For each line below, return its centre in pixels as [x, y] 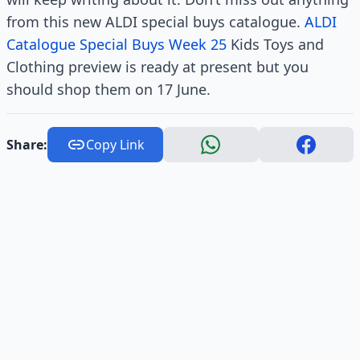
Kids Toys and [275, 44]
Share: [27, 145]
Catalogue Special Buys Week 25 [117, 44]
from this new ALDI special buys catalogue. [155, 22]
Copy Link [115, 145]
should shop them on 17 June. [108, 89]
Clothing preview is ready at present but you [157, 67]
